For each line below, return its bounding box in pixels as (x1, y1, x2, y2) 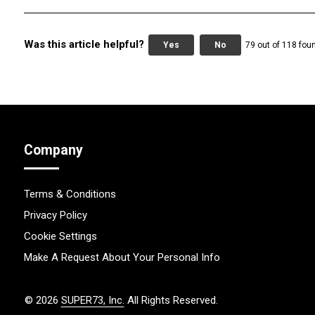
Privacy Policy (23, 208, 87, 221)
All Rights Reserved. (127, 293, 218, 307)
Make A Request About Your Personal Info (23, 250, 220, 264)
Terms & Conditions (23, 187, 116, 200)
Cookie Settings (23, 229, 97, 243)
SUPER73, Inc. (60, 293, 124, 307)
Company (23, 142, 83, 159)
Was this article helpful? (23, 38, 144, 51)
